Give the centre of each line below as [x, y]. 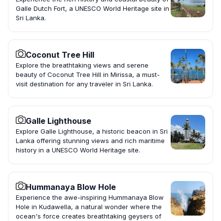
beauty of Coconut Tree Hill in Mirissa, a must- [88, 75]
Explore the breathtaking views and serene [82, 65]
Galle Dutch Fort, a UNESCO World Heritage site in [92, 9]
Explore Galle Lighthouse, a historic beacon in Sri [92, 131]
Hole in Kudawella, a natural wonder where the [89, 207]
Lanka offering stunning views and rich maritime [90, 141]
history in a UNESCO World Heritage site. [78, 150]
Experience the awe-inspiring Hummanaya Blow [90, 198]
